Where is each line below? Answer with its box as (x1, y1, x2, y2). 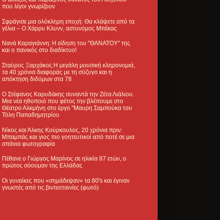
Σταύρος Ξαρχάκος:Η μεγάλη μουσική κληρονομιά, (2, 62, 135, 69)
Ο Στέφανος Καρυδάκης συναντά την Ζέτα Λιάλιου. (2, 90, 134, 98)
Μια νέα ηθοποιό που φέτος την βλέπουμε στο (2, 97, 123, 105)
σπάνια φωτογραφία (2, 140, 55, 147)
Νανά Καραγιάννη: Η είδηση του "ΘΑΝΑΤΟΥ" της (2, 40, 130, 47)
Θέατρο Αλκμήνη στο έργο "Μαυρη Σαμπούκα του (2, 104, 132, 111)
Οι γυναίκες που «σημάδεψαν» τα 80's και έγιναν (2, 177, 130, 185)
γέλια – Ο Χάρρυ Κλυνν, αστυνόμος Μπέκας (2, 25, 117, 32)
